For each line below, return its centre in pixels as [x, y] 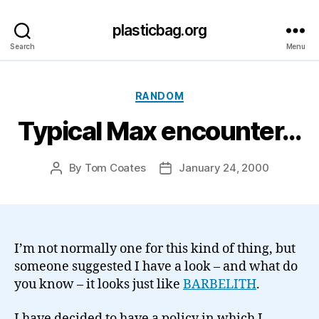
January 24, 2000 [224, 168]
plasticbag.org [159, 30]
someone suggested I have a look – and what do [156, 267]
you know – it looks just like [99, 284]
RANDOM [159, 95]
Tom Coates [115, 168]
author [72, 184]
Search [22, 46]
